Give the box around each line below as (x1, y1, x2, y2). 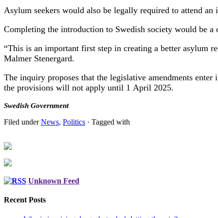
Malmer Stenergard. (4, 53, 74, 63)
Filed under (4, 117, 41, 126)
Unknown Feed (28, 177, 79, 185)
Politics (63, 117, 85, 126)
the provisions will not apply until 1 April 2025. (4, 82, 174, 92)
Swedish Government (4, 101, 69, 109)
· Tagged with (85, 117, 130, 126)
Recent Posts (4, 196, 46, 204)
